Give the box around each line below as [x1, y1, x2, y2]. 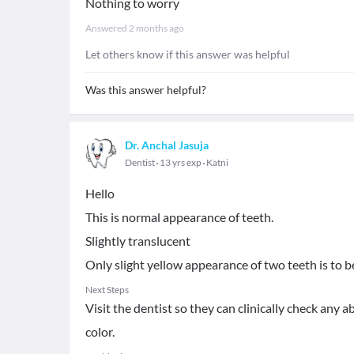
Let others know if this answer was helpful [85, 47, 290, 61]
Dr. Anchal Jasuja [125, 138, 209, 152]
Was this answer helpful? [85, 83, 206, 96]
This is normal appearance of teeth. [85, 209, 273, 224]
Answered [85, 22, 129, 34]
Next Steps [85, 284, 129, 296]
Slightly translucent [85, 233, 190, 248]
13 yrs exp [158, 156, 203, 168]
